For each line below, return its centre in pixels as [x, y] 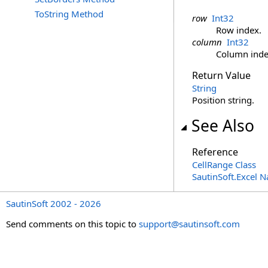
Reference [215, 152]
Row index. [239, 30]
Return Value [221, 75]
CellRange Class [224, 165]
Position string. [223, 100]
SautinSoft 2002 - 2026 [54, 203]
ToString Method [69, 14]
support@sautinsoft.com [189, 224]
